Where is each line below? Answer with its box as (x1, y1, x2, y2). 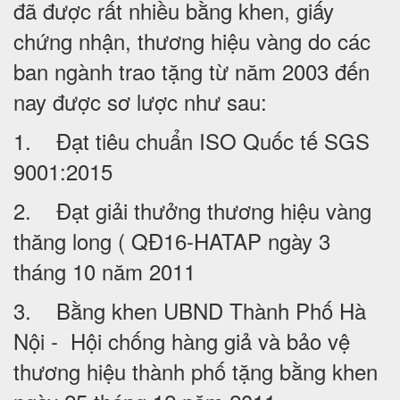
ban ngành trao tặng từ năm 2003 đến (13, 55, 370, 87)
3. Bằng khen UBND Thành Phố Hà (13, 295, 366, 327)
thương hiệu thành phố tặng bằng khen (13, 355, 378, 387)
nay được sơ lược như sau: (13, 86, 267, 118)
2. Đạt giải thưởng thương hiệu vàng (13, 195, 371, 227)
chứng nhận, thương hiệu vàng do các (13, 25, 371, 57)
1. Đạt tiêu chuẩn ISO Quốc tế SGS (13, 125, 370, 157)
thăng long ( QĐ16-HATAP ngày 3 (13, 225, 330, 257)
